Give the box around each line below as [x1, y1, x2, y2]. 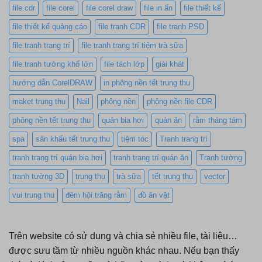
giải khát [156, 59, 184, 68]
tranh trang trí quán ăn [113, 153, 188, 162]
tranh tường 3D [12, 171, 64, 181]
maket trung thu [12, 96, 65, 106]
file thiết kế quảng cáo [12, 22, 87, 31]
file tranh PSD [157, 22, 204, 31]
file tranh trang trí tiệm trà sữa [81, 40, 183, 50]
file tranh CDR [98, 22, 146, 31]
